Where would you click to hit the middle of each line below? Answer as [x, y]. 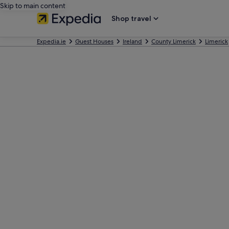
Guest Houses [94, 41]
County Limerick [174, 41]
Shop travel [131, 18]
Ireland [132, 41]
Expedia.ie [51, 41]
